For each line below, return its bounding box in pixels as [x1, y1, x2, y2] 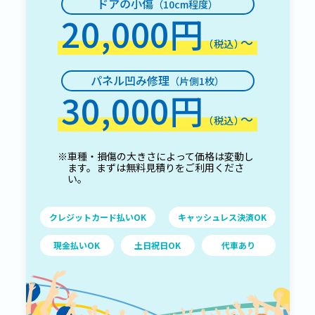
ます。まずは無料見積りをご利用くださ [67, 160, 244, 174]
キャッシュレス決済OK [177, 211, 266, 223]
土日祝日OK [134, 239, 181, 251]
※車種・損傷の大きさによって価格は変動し [57, 149, 254, 163]
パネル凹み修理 [91, 72, 169, 89]
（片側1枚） [169, 74, 224, 88]
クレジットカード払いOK [49, 211, 146, 223]
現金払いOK [53, 239, 100, 251]
